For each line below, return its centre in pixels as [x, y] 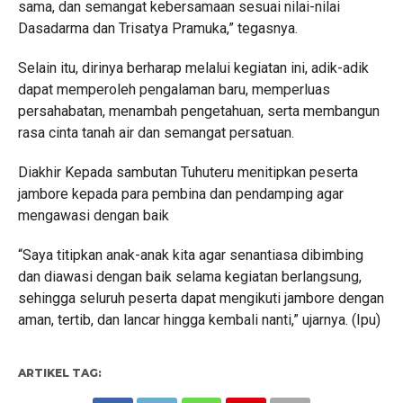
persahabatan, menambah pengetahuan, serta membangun [198, 111]
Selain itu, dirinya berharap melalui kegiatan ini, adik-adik [193, 68]
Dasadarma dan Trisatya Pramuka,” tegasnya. [157, 28]
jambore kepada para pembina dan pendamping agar [180, 194]
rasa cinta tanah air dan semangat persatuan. [156, 133]
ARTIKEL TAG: [59, 373]
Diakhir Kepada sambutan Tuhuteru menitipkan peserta [188, 172]
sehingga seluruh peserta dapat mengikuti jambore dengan [201, 298]
